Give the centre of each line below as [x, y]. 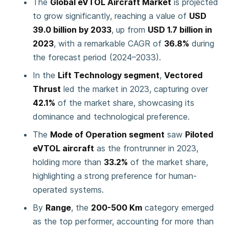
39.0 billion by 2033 [72, 30]
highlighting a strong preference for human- [115, 176]
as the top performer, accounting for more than [123, 221]
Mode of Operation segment [107, 134]
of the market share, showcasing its [125, 103]
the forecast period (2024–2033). [97, 57]
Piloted [199, 134]
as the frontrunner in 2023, [146, 148]
